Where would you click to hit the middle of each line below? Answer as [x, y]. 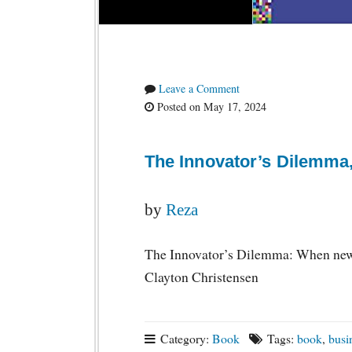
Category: [184, 338]
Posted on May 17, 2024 [210, 106]
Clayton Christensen [201, 277]
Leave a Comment [199, 88]
